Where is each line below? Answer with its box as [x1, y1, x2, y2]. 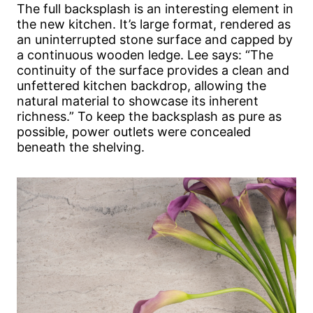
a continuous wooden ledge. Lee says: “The [17, 48, 273, 63]
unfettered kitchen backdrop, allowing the [17, 78, 266, 94]
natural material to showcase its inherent [17, 94, 259, 109]
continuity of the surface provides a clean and [17, 63, 289, 78]
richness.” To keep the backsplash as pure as [17, 109, 282, 124]
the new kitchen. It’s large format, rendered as [17, 17, 291, 32]
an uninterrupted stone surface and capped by [17, 32, 293, 48]
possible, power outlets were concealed [17, 124, 251, 140]
